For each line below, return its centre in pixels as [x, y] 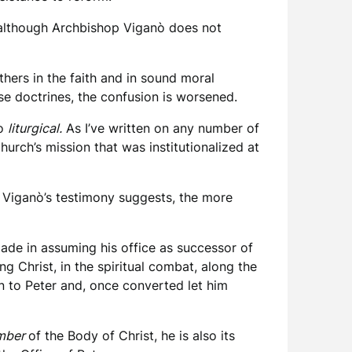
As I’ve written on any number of [161, 128]
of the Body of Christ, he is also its [132, 335]
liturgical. [35, 128]
